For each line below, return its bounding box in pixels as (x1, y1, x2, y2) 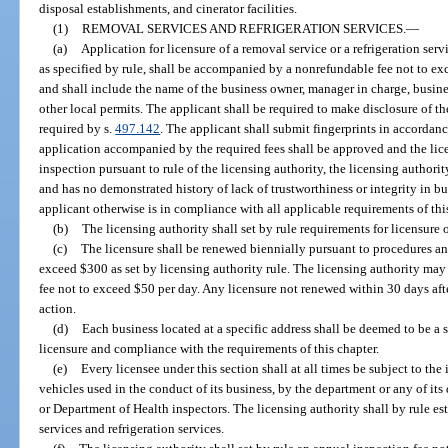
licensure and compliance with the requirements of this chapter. (39, 340, 380, 356)
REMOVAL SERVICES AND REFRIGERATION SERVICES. (81, 20, 406, 36)
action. (39, 300, 77, 316)
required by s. (39, 120, 116, 136)
